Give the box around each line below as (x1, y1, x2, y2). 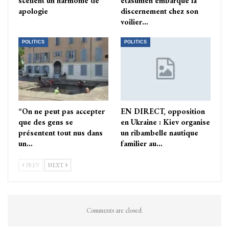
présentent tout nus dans (18, 127, 103, 138)
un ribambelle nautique (121, 127, 198, 138)
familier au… (121, 138, 163, 148)
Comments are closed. (86, 205, 143, 215)
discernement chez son (121, 6, 198, 16)
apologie (18, 6, 48, 16)
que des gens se (18, 117, 73, 127)
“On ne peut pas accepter (18, 106, 105, 116)
